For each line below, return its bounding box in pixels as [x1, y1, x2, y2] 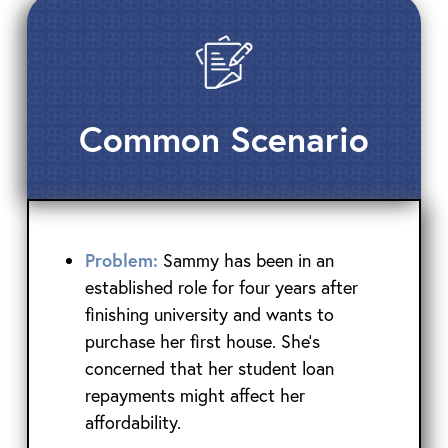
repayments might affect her [84, 382, 305, 407]
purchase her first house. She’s [84, 328, 320, 353]
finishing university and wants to [84, 301, 334, 326]
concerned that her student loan [84, 355, 334, 380]
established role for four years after [84, 274, 358, 299]
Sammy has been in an [162, 247, 334, 272]
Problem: [84, 247, 163, 272]
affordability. [84, 409, 181, 434]
